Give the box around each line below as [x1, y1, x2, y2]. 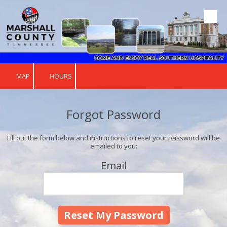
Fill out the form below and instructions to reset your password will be [7, 133, 220, 142]
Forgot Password [66, 105, 161, 123]
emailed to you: [90, 141, 137, 150]
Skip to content [18, 18, 64, 27]
